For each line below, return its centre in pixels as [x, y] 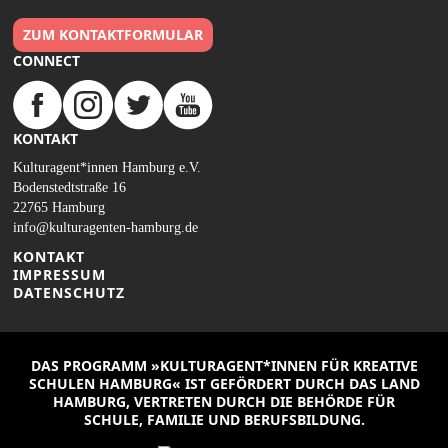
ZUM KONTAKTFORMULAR [113, 34]
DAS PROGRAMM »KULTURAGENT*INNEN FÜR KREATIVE [224, 365]
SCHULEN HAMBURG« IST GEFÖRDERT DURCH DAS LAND [224, 383]
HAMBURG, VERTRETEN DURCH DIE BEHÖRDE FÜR [224, 401]
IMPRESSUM [59, 274]
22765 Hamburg [59, 207]
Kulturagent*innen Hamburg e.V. [107, 167]
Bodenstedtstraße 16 [69, 187]
